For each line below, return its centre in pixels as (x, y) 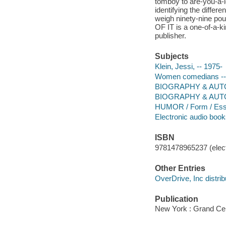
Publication (176, 199)
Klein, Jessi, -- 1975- (188, 66)
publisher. (170, 35)
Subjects (172, 56)
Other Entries (180, 168)
